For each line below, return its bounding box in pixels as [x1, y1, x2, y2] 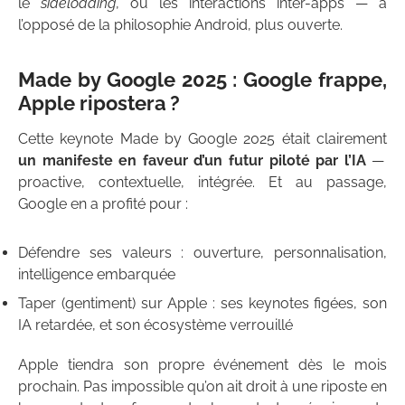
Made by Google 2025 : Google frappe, [18, 68, 387, 92]
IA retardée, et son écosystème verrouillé [18, 316, 293, 334]
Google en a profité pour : [18, 195, 188, 213]
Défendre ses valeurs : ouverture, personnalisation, [18, 244, 387, 262]
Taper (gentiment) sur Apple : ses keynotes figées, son [18, 295, 387, 313]
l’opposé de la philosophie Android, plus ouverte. [18, 16, 343, 34]
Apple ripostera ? [18, 91, 180, 116]
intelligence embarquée [18, 266, 175, 284]
